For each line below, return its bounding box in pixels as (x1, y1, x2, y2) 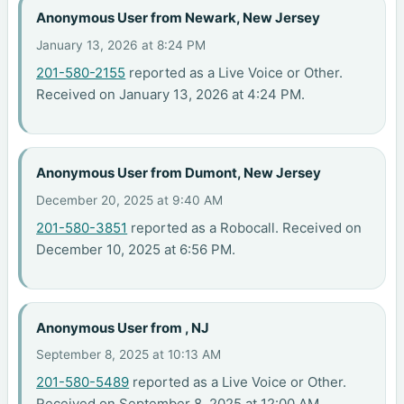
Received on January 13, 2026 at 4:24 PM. (36, 85, 306, 103)
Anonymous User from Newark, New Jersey (36, 9, 321, 27)
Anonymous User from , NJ (36, 319, 210, 337)
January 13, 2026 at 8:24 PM (36, 37, 207, 52)
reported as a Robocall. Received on (127, 218, 363, 236)
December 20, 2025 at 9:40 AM (36, 192, 224, 207)
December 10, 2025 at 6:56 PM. (36, 240, 236, 258)
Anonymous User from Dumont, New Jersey (36, 164, 322, 182)
